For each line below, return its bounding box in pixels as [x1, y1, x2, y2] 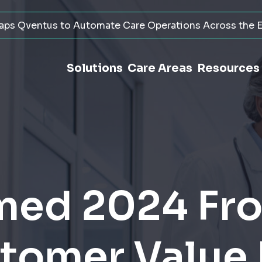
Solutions [67, 61, 123, 75]
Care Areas [127, 61, 192, 75]
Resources [197, 61, 260, 75]
